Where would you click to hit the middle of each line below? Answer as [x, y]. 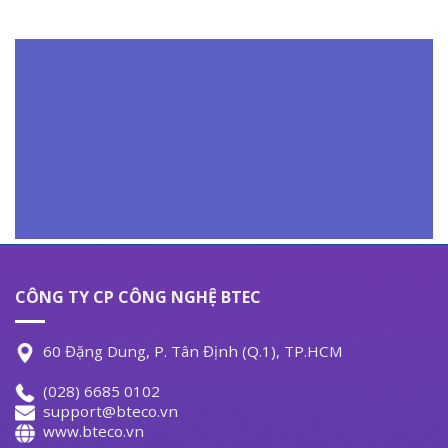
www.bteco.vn [89, 431]
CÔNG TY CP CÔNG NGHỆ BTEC [138, 296]
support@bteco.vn [106, 411]
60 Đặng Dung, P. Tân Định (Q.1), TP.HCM [189, 351]
